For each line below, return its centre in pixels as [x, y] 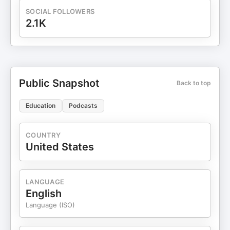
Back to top [194, 83]
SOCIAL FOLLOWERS [60, 11]
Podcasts [83, 106]
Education [41, 106]
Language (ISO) [50, 205]
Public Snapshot [59, 83]
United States [60, 147]
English [44, 194]
